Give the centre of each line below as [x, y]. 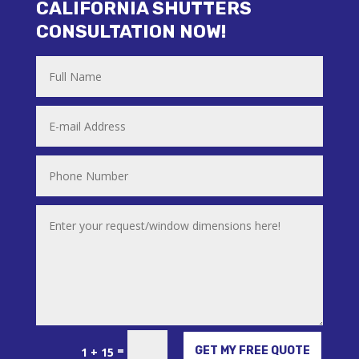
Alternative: [59, 345]
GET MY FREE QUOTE [253, 350]
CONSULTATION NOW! [131, 31]
